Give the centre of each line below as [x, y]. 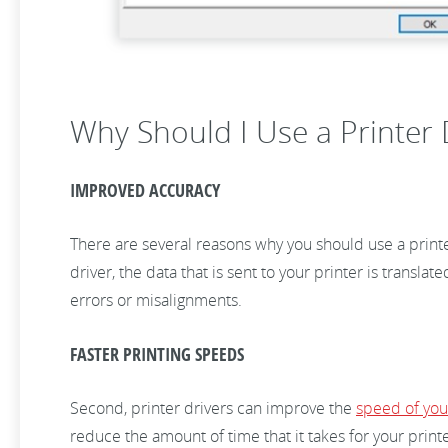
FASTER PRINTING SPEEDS [157, 354]
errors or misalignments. [158, 300]
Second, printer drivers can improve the [213, 408]
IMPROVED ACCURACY [145, 190]
